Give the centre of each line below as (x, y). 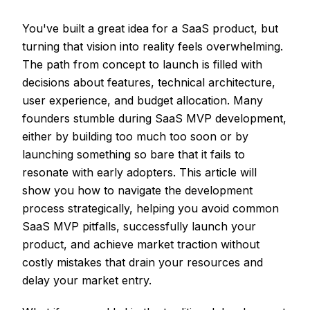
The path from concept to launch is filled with (142, 64)
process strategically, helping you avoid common (151, 208)
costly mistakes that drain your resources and (143, 262)
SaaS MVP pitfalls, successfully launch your (139, 226)
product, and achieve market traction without (141, 244)
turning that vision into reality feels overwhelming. (153, 46)
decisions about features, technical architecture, (149, 82)
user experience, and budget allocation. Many (143, 100)
